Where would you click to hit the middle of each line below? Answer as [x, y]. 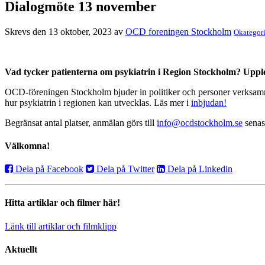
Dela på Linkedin [199, 169]
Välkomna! [27, 146]
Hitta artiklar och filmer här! [62, 203]
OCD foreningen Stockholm [178, 31]
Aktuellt [21, 250]
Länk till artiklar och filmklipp [61, 226]
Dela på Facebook [48, 169]
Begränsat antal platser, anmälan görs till [81, 122]
